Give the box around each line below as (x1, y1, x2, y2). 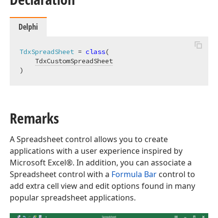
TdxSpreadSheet (19, 47, 74, 56)
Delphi (18, 21, 38, 32)
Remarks (10, 108, 59, 128)
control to (157, 169, 195, 180)
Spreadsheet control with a (10, 169, 111, 180)
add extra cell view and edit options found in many (10, 181, 195, 191)
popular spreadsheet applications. (10, 192, 136, 203)
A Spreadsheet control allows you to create (10, 134, 168, 145)
